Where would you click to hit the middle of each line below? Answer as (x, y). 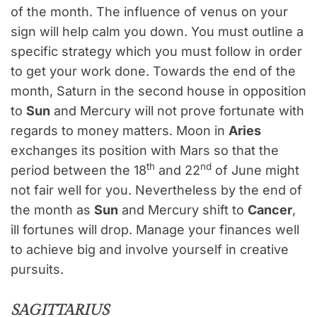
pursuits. (37, 270)
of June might (255, 171)
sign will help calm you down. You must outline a (157, 32)
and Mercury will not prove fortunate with (177, 111)
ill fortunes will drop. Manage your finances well (155, 230)
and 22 (178, 171)
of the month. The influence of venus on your (149, 12)
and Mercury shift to (183, 210)
